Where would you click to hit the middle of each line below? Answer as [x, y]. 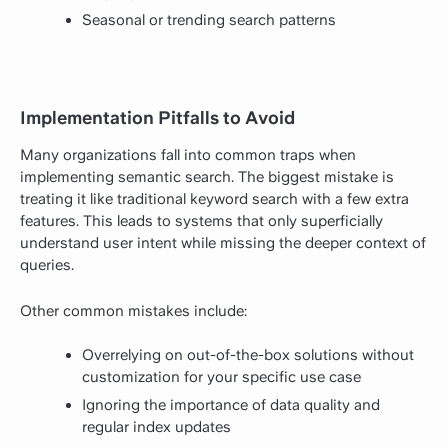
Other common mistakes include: [133, 311]
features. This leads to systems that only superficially [201, 221]
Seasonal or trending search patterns [209, 19]
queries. [47, 265]
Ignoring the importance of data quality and [231, 404]
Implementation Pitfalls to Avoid [157, 117]
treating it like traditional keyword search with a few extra [214, 199]
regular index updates [156, 426]
